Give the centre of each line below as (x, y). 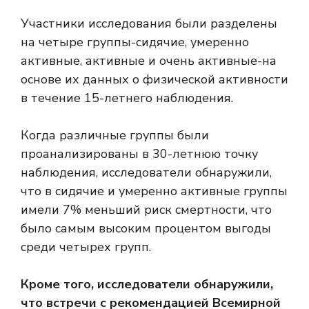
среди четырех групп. (86, 247)
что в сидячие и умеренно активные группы (154, 191)
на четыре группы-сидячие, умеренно (135, 42)
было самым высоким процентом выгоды (146, 229)
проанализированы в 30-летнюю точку (139, 154)
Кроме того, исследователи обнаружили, (147, 285)
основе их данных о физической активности (154, 80)
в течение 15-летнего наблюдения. (127, 98)
